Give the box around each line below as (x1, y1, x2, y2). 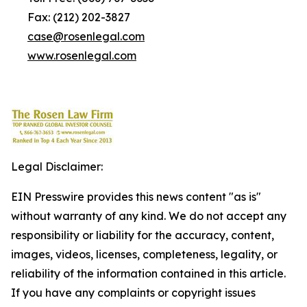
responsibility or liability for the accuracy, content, (11, 228, 274, 242)
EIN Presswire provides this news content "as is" (11, 190, 261, 204)
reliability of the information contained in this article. (11, 267, 286, 280)
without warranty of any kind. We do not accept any (11, 209, 286, 223)
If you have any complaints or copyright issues (11, 286, 256, 299)
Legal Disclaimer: (11, 160, 103, 173)
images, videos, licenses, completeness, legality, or (11, 247, 278, 261)
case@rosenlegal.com (27, 29, 145, 43)
